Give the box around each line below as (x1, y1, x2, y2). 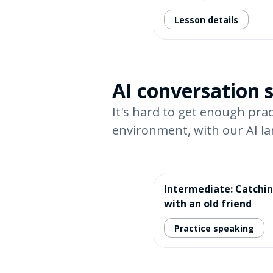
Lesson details (174, 13, 238, 26)
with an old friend (164, 197, 252, 210)
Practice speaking (174, 222, 254, 234)
